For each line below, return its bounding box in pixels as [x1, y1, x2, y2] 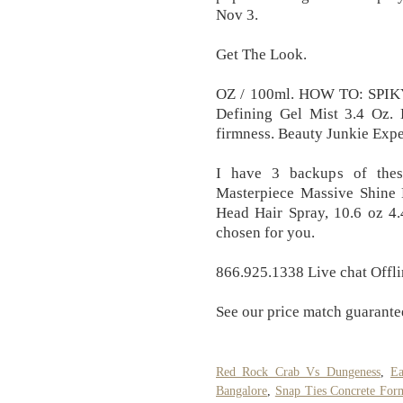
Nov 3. [216, 5, 258, 23]
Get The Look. [216, 45, 307, 63]
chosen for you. [216, 223, 315, 241]
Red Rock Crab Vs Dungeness [216, 364, 381, 379]
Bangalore [216, 383, 267, 398]
